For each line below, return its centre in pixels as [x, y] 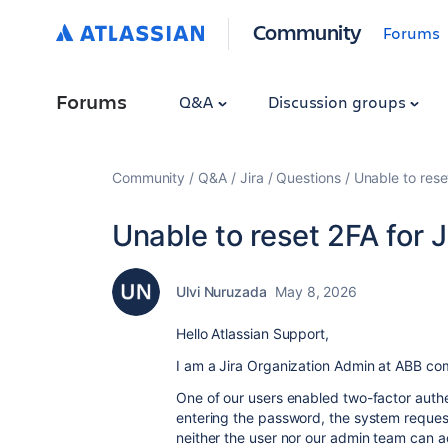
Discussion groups [338, 101]
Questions [308, 177]
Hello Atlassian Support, [252, 333]
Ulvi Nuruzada [221, 291]
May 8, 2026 [315, 291]
